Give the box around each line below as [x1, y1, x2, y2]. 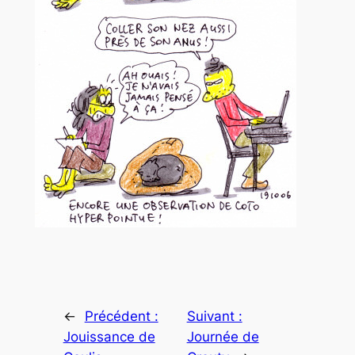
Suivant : [186, 308, 242, 325]
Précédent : [84, 308, 158, 325]
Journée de [186, 329, 259, 345]
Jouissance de [63, 329, 155, 345]
